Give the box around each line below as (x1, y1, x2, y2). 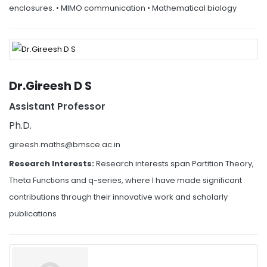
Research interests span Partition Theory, (96, 158, 254, 170)
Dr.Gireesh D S (9, 78, 92, 95)
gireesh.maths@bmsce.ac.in (9, 139, 120, 151)
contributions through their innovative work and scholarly (9, 191, 228, 203)
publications (9, 208, 57, 220)
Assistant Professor (9, 100, 105, 113)
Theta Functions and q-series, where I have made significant (9, 175, 242, 187)
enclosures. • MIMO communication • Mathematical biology (9, 2, 237, 14)
